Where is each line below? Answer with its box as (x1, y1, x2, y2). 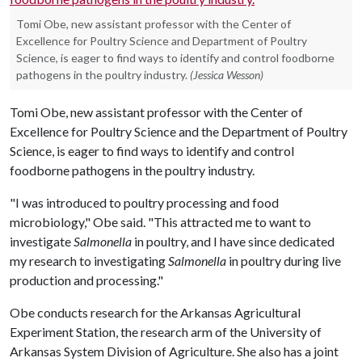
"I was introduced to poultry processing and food (10, 195, 279, 210)
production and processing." (10, 272, 163, 288)
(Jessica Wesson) (190, 68, 263, 82)
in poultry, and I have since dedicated (132, 234, 335, 249)
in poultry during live (229, 253, 341, 268)
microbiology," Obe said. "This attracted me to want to (10, 214, 311, 229)
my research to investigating (10, 253, 168, 268)
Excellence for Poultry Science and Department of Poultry (16, 34, 307, 48)
